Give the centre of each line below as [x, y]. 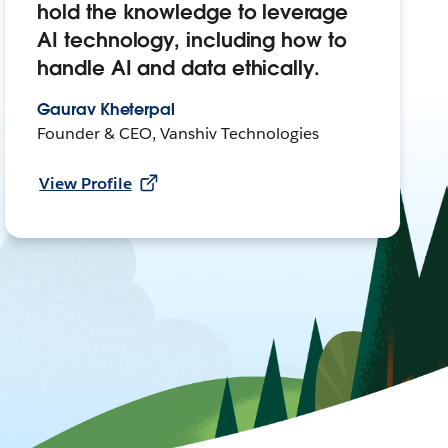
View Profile [85, 184]
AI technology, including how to [192, 40]
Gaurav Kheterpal [106, 110]
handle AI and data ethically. [178, 68]
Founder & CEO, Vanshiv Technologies [178, 134]
